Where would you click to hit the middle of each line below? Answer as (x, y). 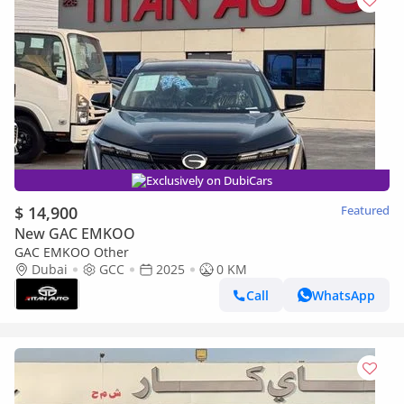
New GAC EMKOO (75, 234)
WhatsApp (344, 295)
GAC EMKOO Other (72, 252)
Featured (365, 210)
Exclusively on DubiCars (209, 180)
